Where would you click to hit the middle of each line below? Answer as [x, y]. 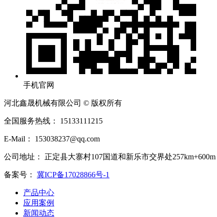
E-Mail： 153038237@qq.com [52, 139]
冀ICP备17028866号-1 [73, 174]
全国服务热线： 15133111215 [53, 121]
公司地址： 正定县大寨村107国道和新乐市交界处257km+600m [110, 156]
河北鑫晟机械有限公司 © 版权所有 [63, 103]
